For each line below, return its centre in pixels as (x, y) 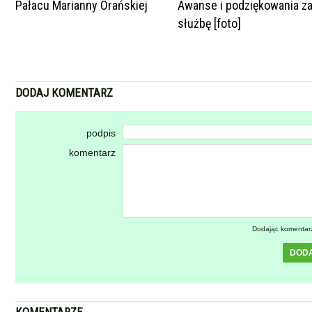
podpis (101, 133)
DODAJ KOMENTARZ (64, 93)
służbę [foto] (209, 23)
